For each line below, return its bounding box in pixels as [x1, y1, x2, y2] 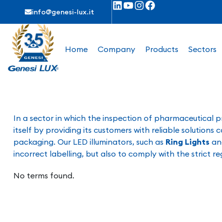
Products [145, 44, 178, 54]
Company [98, 44, 135, 54]
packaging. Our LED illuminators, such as [13, 137, 166, 147]
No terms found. [13, 170, 74, 180]
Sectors [188, 44, 217, 54]
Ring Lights [166, 137, 210, 147]
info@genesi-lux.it [32, 7, 94, 16]
